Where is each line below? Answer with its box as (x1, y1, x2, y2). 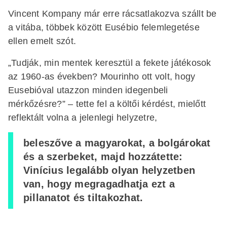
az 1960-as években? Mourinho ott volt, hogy (8, 71, 196, 82)
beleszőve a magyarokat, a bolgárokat (23, 137, 211, 148)
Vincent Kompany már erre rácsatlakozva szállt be (8, 8, 217, 19)
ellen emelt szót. (8, 35, 79, 46)
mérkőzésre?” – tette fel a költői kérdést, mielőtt (8, 98, 206, 109)
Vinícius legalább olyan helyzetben (23, 165, 196, 176)
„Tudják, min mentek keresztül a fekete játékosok (8, 57, 211, 68)
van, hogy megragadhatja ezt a (23, 178, 175, 190)
